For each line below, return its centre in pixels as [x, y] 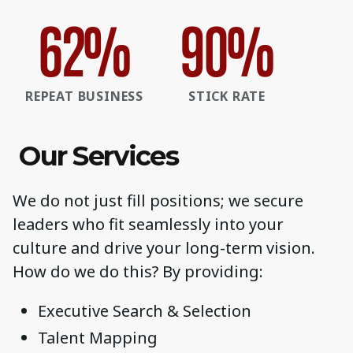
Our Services [95, 156]
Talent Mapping [98, 337]
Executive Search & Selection [145, 310]
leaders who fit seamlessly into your [148, 224]
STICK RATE [227, 97]
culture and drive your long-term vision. [164, 247]
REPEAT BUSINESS [84, 97]
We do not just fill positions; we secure [158, 200]
